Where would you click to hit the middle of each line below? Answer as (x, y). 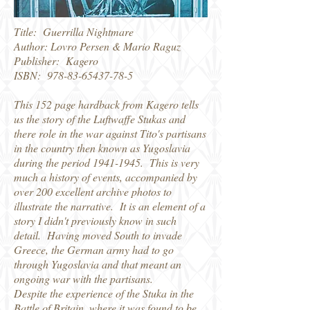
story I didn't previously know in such (95, 220)
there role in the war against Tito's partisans (110, 133)
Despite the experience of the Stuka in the (104, 293)
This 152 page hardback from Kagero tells (106, 104)
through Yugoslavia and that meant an (98, 264)
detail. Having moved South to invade (98, 235)
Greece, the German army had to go (94, 249)
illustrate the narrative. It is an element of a (110, 206)
